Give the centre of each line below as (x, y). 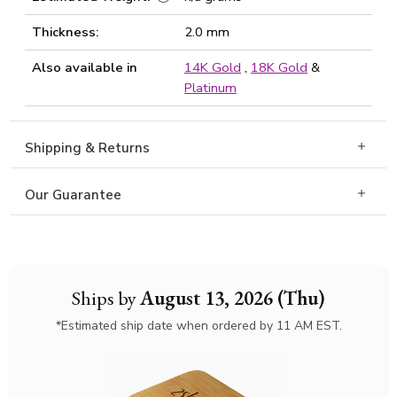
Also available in (85, 67)
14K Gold (213, 67)
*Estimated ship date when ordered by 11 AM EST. (198, 326)
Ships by (106, 298)
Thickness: (65, 32)
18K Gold (279, 67)
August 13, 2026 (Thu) (233, 298)
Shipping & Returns (87, 148)
